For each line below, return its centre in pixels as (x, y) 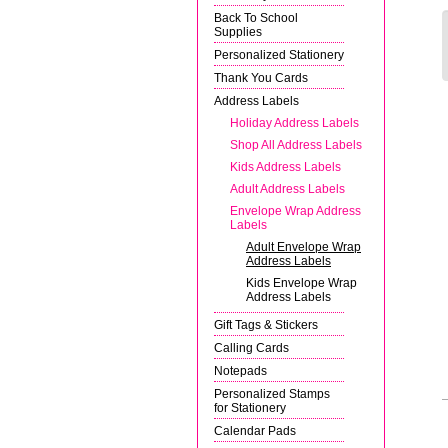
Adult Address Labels (287, 188)
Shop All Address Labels (296, 144)
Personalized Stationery (279, 54)
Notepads (240, 370)
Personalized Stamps (272, 393)
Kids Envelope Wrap (301, 282)
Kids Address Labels (285, 166)
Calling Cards (251, 347)
